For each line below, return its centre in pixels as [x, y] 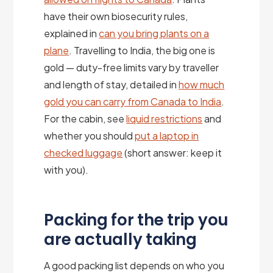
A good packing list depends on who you [134, 265]
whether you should [90, 135]
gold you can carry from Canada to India [133, 101]
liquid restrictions [165, 118]
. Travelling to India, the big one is [142, 50]
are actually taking [120, 239]
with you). [66, 169]
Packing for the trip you [136, 220]
